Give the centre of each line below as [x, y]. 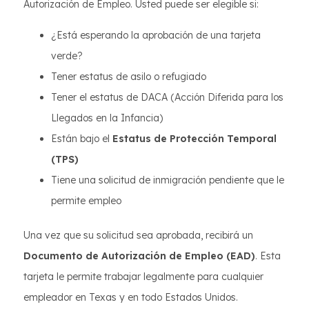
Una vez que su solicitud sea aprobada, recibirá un [138, 235]
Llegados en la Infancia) [107, 118]
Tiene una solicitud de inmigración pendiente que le [168, 180]
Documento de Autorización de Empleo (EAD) [139, 256]
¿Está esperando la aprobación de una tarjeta [156, 35]
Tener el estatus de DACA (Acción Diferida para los [167, 97]
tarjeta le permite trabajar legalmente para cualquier [143, 277]
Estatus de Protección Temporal [195, 139]
